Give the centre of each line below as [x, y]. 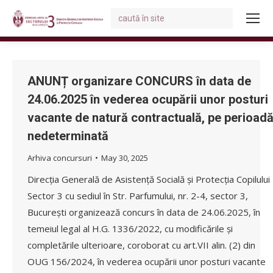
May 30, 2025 [125, 158]
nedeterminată [68, 136]
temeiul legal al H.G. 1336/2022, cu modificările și [130, 228]
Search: [125, 15]
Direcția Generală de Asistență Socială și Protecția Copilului [149, 179]
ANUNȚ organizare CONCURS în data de [139, 81]
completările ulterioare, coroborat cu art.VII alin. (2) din [141, 245]
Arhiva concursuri [60, 158]
